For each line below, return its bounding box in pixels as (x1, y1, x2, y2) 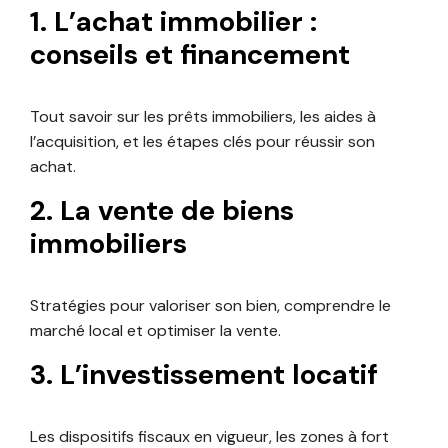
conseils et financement (30, 36, 350, 73)
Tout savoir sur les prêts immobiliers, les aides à (30, 105, 376, 127)
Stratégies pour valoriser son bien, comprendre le (30, 294, 391, 316)
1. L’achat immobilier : (30, 3, 317, 40)
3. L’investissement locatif (30, 356, 378, 393)
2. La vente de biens (30, 192, 294, 229)
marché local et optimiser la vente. (30, 319, 281, 341)
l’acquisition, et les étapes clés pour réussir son (30, 130, 375, 152)
